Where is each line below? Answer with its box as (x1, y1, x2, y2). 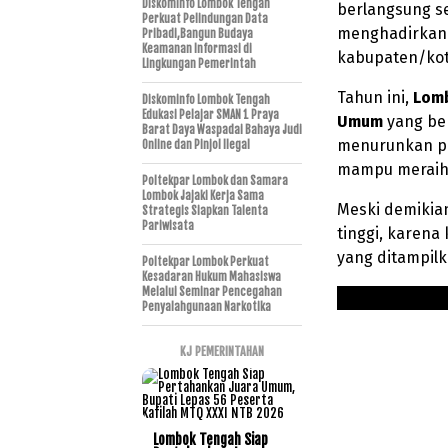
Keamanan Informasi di (142, 41, 252, 56)
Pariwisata (142, 218, 194, 233)
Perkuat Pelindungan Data (142, 11, 268, 26)
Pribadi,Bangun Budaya (142, 26, 253, 41)
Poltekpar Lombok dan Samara (142, 173, 288, 188)
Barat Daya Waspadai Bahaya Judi (142, 122, 302, 137)
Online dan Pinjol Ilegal (142, 137, 250, 152)
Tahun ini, (337, 87, 413, 107)
